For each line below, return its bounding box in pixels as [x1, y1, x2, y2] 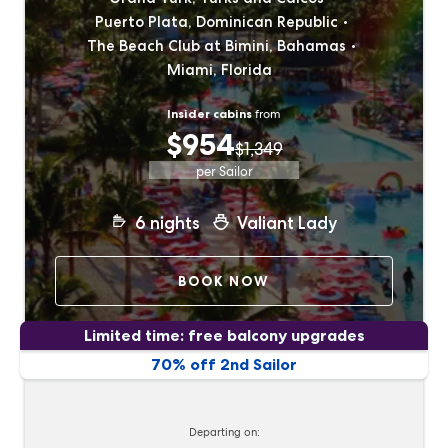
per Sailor [195, 163, 253, 180]
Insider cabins [167, 106, 252, 121]
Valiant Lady [237, 213, 338, 233]
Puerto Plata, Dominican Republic [95, 13, 338, 31]
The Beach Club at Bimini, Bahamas [87, 37, 346, 55]
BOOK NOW [178, 273, 270, 289]
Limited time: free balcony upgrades [83, 325, 365, 345]
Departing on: [188, 425, 260, 439]
